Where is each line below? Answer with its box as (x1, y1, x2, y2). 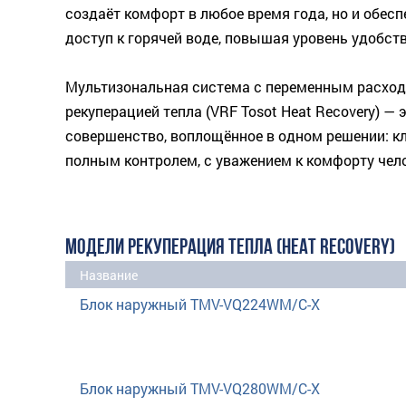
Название (80, 266, 138, 285)
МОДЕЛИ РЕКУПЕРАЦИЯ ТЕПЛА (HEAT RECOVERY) (65, 237, 395, 259)
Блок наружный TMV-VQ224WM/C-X (80, 295, 320, 314)
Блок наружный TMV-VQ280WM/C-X (80, 378, 320, 398)
